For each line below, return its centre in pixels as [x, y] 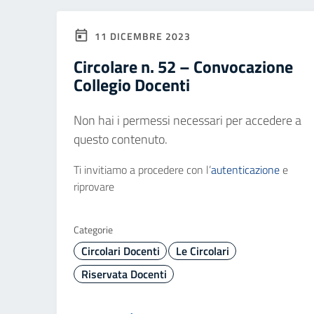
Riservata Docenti [124, 274]
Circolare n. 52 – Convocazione [183, 67]
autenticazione [245, 170]
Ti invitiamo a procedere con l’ [142, 170]
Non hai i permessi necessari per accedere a [187, 120]
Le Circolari [202, 251]
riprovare [94, 186]
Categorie [93, 230]
